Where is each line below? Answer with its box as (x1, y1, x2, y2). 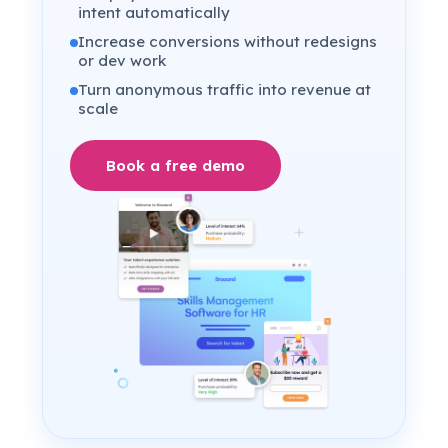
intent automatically (78, 2, 231, 22)
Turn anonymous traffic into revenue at (78, 79, 372, 99)
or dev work (78, 50, 167, 70)
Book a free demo (106, 155, 246, 175)
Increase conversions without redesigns (78, 31, 378, 51)
